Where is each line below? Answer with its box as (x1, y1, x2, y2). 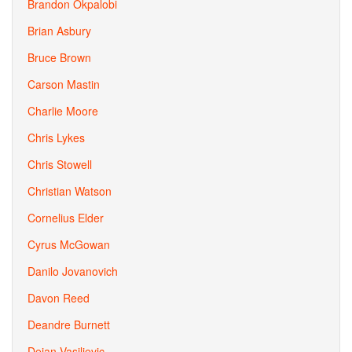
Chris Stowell (27, 156, 92, 172)
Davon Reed (27, 290, 90, 306)
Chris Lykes (27, 130, 85, 145)
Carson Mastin (27, 76, 100, 92)
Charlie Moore (27, 103, 98, 119)
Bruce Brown (27, 49, 91, 65)
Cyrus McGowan (27, 236, 110, 252)
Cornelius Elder (27, 210, 104, 225)
